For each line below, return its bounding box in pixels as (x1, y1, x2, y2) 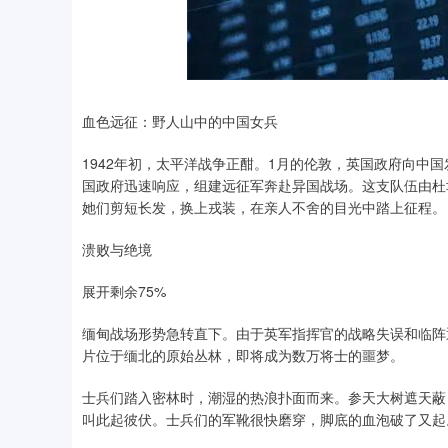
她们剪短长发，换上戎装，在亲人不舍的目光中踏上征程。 (82, 197, 446, 217)
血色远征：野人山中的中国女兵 (82, 111, 278, 131)
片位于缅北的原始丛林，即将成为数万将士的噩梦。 (82, 345, 404, 365)
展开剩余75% (82, 281, 166, 301)
